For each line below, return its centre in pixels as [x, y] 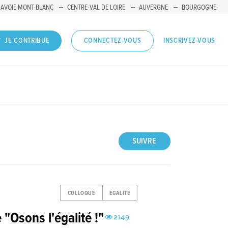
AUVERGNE [153, 8]
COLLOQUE [81, 193]
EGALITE [120, 193]
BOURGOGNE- [200, 8]
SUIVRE [145, 141]
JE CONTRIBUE [27, 41]
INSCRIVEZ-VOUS [189, 40]
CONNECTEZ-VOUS [112, 41]
